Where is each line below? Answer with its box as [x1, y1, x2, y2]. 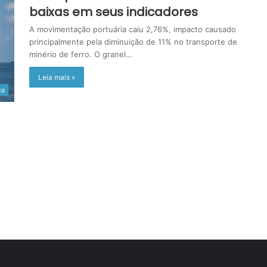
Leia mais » [38, 73, 75, 82]
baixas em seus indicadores [29, 4, 198, 20]
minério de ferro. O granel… [29, 49, 132, 59]
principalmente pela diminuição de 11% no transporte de [29, 37, 237, 46]
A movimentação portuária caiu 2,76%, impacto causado [29, 24, 236, 34]
